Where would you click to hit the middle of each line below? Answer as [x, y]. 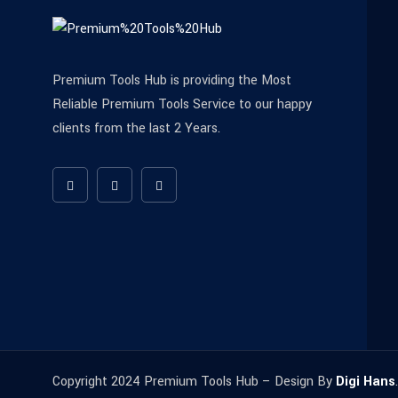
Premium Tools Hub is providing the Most [172, 81]
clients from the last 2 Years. [136, 129]
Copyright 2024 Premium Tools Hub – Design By [194, 381]
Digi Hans [366, 381]
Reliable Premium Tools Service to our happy [182, 105]
